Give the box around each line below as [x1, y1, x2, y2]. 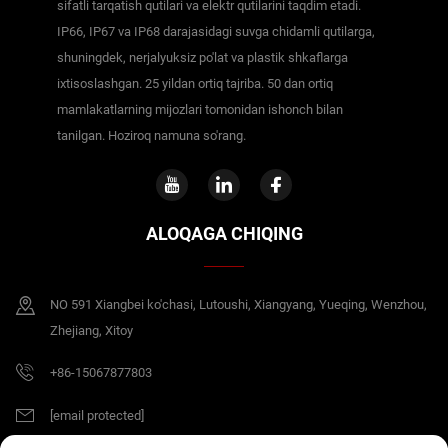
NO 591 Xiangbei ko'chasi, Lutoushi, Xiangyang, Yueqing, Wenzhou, [50, 296, 427, 312]
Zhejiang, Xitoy [50, 322, 133, 338]
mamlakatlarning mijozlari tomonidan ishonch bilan [56, 101, 343, 117]
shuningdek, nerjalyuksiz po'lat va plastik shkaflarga [56, 49, 348, 65]
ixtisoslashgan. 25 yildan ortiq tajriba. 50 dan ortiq [56, 75, 333, 91]
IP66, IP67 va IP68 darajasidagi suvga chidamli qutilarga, [56, 23, 375, 39]
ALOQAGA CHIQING [145, 222, 303, 244]
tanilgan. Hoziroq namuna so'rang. [56, 127, 246, 143]
